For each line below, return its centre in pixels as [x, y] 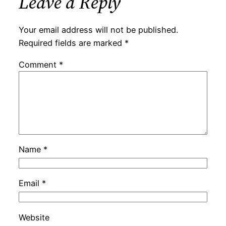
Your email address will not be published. [98, 30]
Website [34, 217]
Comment [39, 64]
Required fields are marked [71, 43]
